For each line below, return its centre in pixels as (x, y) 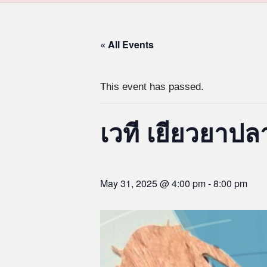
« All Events (127, 44)
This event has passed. (152, 87)
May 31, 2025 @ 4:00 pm (153, 183)
